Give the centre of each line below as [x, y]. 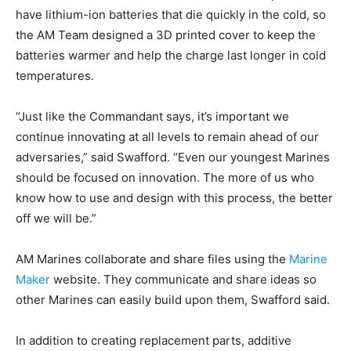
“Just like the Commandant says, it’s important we [152, 116]
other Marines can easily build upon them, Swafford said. [173, 300]
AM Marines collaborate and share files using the [152, 259]
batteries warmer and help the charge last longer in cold [171, 55]
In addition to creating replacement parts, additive [154, 340]
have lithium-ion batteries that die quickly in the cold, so [171, 14]
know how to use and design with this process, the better [174, 198]
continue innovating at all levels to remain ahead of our [167, 137]
